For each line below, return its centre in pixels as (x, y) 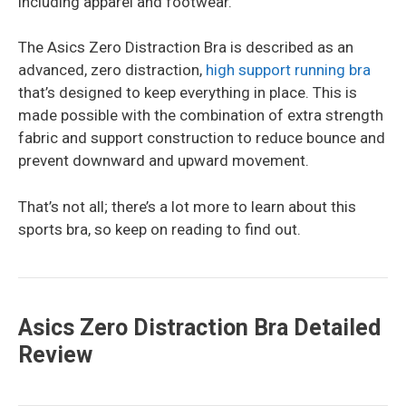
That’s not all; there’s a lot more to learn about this (187, 206)
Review (55, 354)
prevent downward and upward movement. (164, 161)
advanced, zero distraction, (112, 70)
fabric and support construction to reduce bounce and (202, 138)
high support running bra (288, 70)
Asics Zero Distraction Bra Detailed (199, 327)
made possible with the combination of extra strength (201, 116)
